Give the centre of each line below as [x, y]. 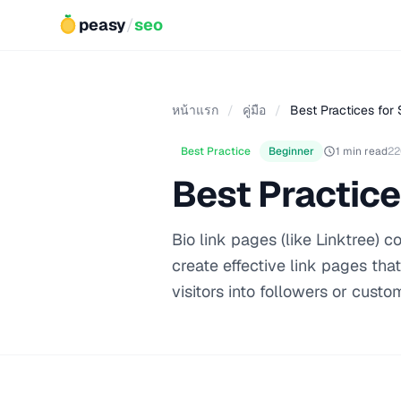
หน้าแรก [195, 110]
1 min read [362, 151]
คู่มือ [254, 110]
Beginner [291, 151]
